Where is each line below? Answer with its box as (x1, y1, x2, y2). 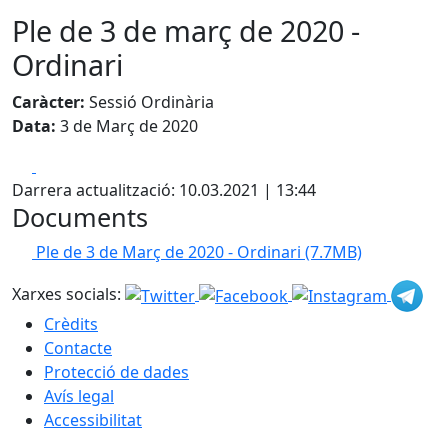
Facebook (35, 154, 108, 176)
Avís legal (44, 385, 114, 407)
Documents (12, 200, 148, 234)
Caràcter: (12, 91, 85, 113)
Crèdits (44, 313, 98, 335)
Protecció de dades (44, 361, 189, 383)
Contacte (44, 337, 112, 359)
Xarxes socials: (12, 283, 121, 306)
